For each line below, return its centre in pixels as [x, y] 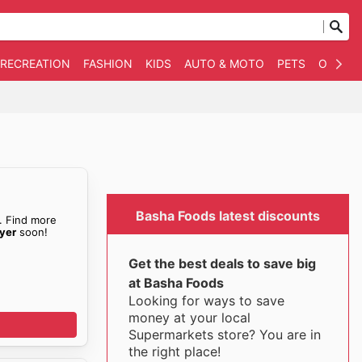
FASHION [108, 63]
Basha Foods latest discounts [228, 216]
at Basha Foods [176, 283]
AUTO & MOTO [224, 63]
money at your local [189, 318]
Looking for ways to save [206, 301]
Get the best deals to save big [222, 263]
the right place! [174, 351]
